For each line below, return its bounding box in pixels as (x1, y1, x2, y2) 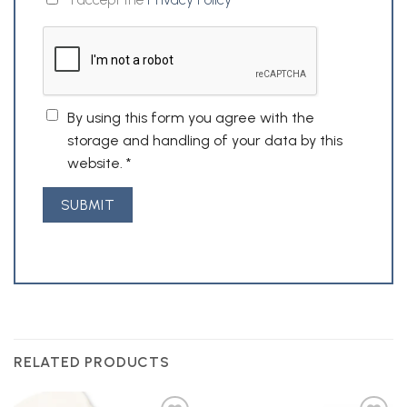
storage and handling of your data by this (67, 131, 342, 149)
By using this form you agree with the (67, 108, 314, 126)
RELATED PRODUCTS (14, 353, 170, 372)
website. (67, 154, 126, 172)
